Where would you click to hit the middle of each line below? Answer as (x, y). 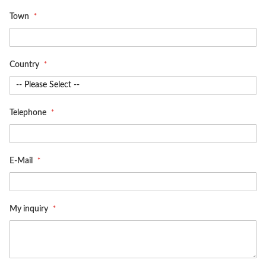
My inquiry (30, 209)
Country (25, 65)
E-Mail (22, 161)
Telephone (29, 113)
